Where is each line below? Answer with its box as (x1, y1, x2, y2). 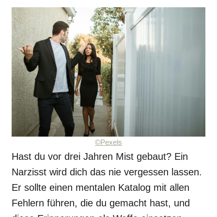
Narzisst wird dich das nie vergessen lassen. (12, 167, 202, 177)
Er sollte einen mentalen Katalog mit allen (12, 182, 189, 193)
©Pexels (95, 139, 122, 146)
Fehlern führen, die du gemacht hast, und (12, 198, 190, 208)
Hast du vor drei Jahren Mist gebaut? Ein (12, 151, 188, 162)
